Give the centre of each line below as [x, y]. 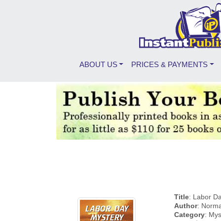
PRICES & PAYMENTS [170, 64]
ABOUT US [98, 64]
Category [189, 214]
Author [186, 205]
